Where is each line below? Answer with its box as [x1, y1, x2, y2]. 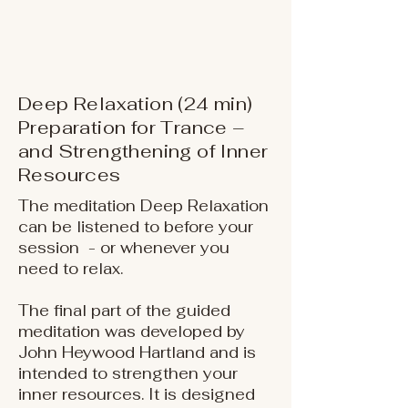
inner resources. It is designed [18, 384, 255, 404]
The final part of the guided [18, 301, 230, 321]
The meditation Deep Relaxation [18, 196, 269, 216]
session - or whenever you [18, 238, 229, 258]
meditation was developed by [18, 321, 245, 342]
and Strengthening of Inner [18, 139, 269, 163]
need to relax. [18, 259, 123, 279]
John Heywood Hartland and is [18, 342, 256, 362]
